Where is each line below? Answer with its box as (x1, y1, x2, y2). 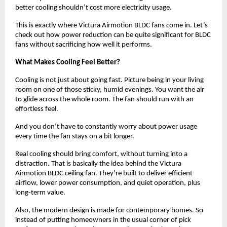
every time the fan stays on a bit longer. (15, 132, 134, 140)
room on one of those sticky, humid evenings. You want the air (15, 86, 204, 94)
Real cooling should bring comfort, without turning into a (15, 150, 187, 158)
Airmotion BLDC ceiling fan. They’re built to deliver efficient (15, 169, 193, 177)
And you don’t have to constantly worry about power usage (15, 123, 197, 131)
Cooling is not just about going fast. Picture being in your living (15, 76, 204, 84)
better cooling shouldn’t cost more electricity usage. (15, 4, 173, 12)
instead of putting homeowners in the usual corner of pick (15, 216, 191, 224)
